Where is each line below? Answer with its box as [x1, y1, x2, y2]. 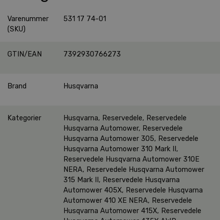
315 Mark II [63, 175, 99, 184]
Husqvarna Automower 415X [63, 206, 157, 215]
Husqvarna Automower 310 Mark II [63, 144, 176, 153]
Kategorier [7, 113, 41, 122]
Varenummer [7, 14, 49, 23]
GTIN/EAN [7, 50, 42, 58]
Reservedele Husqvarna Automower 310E [63, 155, 199, 164]
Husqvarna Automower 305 [63, 134, 154, 143]
